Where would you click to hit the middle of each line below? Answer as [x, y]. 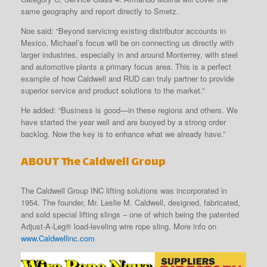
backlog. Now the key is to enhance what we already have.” [123, 133]
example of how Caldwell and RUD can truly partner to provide [128, 78]
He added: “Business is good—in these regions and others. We [129, 110]
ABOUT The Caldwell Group [93, 162]
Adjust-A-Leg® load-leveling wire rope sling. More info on [119, 226]
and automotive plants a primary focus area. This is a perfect [126, 66]
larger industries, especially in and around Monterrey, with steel [129, 54]
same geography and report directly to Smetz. [100, 11]
